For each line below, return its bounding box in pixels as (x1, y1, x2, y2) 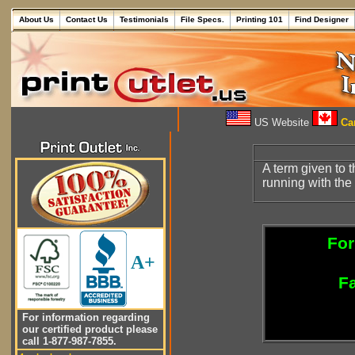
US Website (251, 116, 312, 128)
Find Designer (295, 15, 349, 24)
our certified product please (19, 323, 158, 335)
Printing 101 (236, 15, 283, 24)
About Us (19, 15, 54, 24)
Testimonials (120, 15, 169, 24)
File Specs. (181, 15, 224, 24)
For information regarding (19, 311, 150, 323)
